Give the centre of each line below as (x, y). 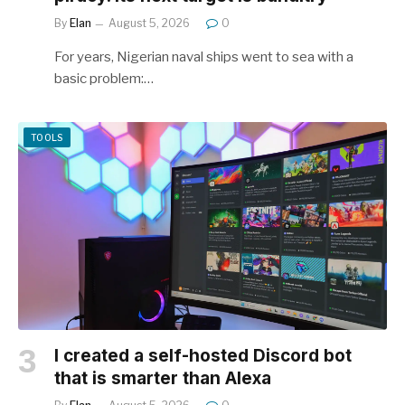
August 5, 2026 (149, 23)
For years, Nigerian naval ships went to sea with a (204, 57)
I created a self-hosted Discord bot (203, 355)
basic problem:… (104, 79)
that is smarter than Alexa (163, 378)
